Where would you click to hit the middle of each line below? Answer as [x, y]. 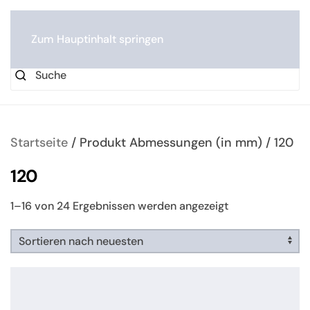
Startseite [39, 143]
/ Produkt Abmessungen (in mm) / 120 [181, 143]
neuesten [251, 216]
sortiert [247, 227]
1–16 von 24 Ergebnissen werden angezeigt [119, 206]
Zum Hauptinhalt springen [97, 39]
